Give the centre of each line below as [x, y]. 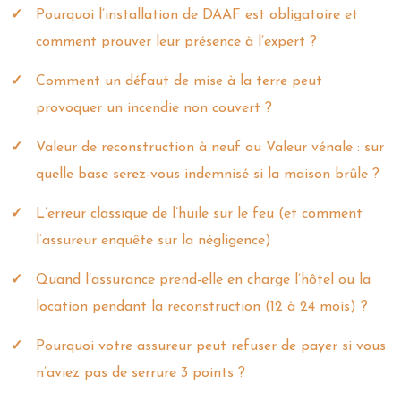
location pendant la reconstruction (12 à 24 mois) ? [202, 307]
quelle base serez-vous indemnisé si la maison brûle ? [208, 174]
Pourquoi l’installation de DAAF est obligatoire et [197, 15]
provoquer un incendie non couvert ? [154, 108]
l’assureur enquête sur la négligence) [154, 240]
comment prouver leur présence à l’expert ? [176, 42]
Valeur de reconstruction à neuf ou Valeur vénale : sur [210, 147]
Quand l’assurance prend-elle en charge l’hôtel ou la [203, 280]
